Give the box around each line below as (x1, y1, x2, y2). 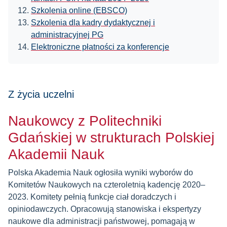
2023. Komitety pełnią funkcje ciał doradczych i (8, 193, 176, 201)
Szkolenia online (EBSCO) (31, 6, 127, 15)
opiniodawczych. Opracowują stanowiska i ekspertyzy (8, 205, 201, 213)
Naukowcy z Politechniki (8, 113, 162, 129)
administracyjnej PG (31, 30, 103, 39)
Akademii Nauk (8, 146, 104, 162)
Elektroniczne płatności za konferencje (31, 43, 169, 51)
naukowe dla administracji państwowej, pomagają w (8, 217, 195, 225)
